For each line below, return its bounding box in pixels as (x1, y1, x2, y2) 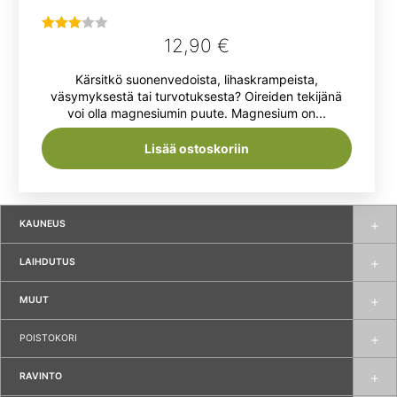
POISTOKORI (19, 332, 77, 345)
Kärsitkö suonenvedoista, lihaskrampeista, (74, 72, 318, 88)
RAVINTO (19, 370, 62, 383)
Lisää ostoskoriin (144, 141, 249, 157)
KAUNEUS (19, 218, 66, 230)
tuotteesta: (42, 54, 102, 67)
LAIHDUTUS (19, 256, 75, 269)
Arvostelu (42, 35, 100, 48)
